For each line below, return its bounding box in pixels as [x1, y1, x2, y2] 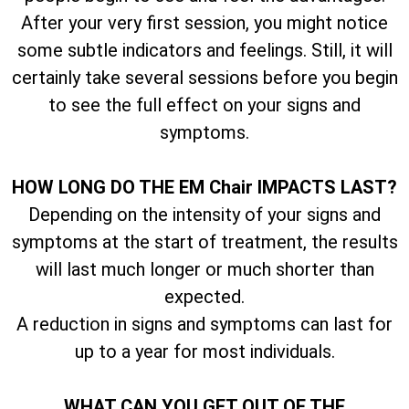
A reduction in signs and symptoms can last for [16, 312, 393, 335]
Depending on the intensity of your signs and [28, 203, 381, 225]
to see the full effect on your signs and [48, 93, 361, 116]
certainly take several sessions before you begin [11, 66, 398, 89]
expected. [164, 285, 245, 308]
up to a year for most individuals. [74, 340, 335, 362]
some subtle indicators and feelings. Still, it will [16, 38, 393, 61]
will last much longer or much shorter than [35, 257, 374, 280]
